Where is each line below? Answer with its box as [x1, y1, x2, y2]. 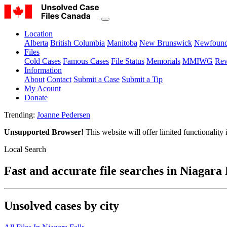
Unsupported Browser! [4, 128, 84, 136]
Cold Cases [24, 57, 61, 65]
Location [24, 29, 53, 38]
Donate [24, 93, 48, 102]
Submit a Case [73, 75, 120, 84]
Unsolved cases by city [4, 199, 119, 212]
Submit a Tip [122, 75, 163, 84]
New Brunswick [139, 39, 192, 47]
